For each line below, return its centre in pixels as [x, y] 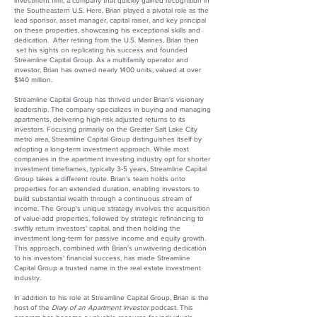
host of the [33, 307]
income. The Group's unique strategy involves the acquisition [112, 208]
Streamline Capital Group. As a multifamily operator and [101, 60]
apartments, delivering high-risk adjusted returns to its [100, 119]
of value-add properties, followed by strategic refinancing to [109, 218]
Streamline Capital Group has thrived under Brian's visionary [109, 99]
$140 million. [33, 80]
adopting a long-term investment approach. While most [102, 149]
